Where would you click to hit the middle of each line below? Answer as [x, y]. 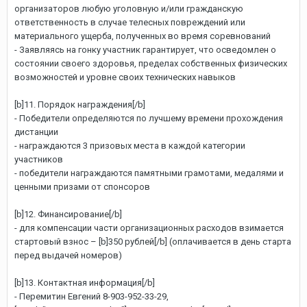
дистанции [36, 132]
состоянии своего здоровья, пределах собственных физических [151, 63]
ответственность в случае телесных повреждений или [130, 22]
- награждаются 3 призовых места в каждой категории [130, 146]
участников [39, 159]
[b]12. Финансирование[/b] [68, 214]
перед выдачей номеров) [68, 255]
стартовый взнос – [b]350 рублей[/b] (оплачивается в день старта [153, 242]
